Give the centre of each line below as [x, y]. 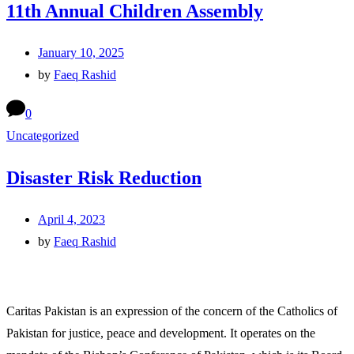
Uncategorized [43, 135]
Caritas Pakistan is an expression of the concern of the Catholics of [172, 311]
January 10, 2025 [81, 52]
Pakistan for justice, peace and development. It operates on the [161, 333]
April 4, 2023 [72, 219]
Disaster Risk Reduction [104, 177]
